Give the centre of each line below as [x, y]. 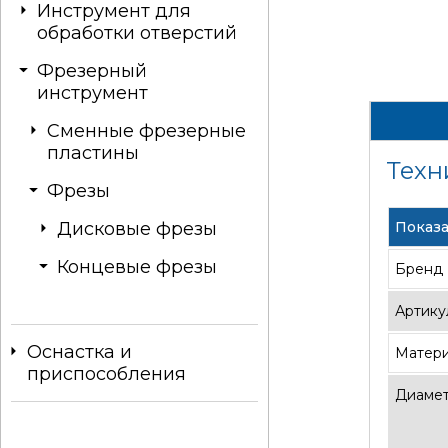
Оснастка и [79, 352]
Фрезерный [92, 71]
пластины [93, 153]
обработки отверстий [137, 33]
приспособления [106, 374]
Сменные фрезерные [146, 131]
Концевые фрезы [137, 267]
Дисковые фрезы [137, 229]
